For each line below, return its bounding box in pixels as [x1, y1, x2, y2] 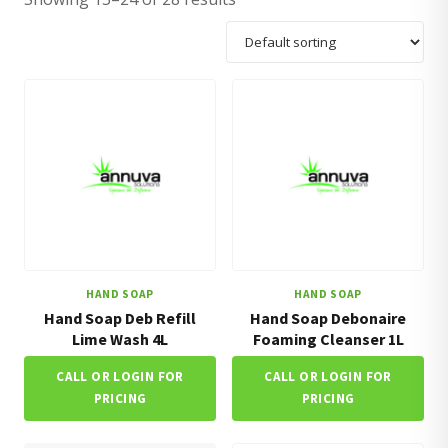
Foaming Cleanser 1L [252, 329, 404, 349]
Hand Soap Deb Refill [44, 308, 196, 328]
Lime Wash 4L [72, 329, 168, 349]
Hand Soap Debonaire [250, 308, 406, 328]
